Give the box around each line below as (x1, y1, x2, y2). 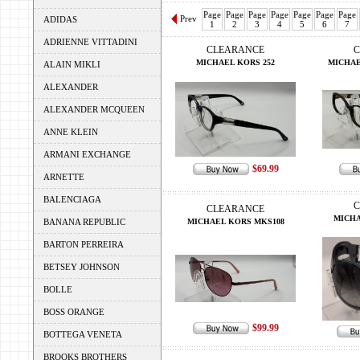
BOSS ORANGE (43, 307, 104, 317)
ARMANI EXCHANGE (43, 149, 131, 159)
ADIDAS (43, 14, 77, 24)
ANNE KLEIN (43, 127, 98, 137)
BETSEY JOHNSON (43, 262, 120, 272)
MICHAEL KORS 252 (196, 58, 275, 67)
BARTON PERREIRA (43, 239, 124, 249)
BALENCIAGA (43, 194, 101, 204)
